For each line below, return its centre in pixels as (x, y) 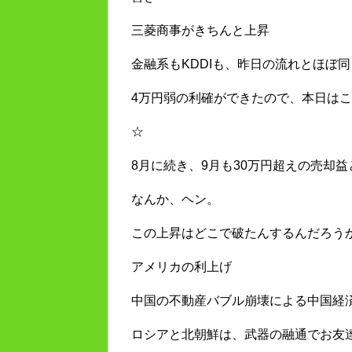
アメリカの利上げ (181, 267)
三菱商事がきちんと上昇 (200, 31)
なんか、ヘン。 (175, 200)
